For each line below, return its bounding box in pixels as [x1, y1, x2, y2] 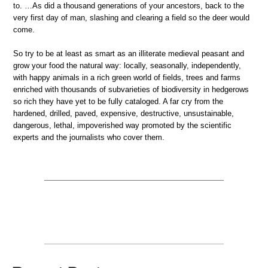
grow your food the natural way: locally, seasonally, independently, [13, 60, 241, 70]
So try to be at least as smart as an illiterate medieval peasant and [13, 48, 244, 58]
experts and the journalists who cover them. [13, 132, 165, 142]
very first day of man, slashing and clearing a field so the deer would [13, 13, 249, 23]
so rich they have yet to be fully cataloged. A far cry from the [13, 96, 223, 106]
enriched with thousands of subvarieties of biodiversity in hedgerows [13, 84, 249, 94]
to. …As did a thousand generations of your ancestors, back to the [13, 1, 244, 11]
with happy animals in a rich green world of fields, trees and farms [13, 72, 240, 82]
